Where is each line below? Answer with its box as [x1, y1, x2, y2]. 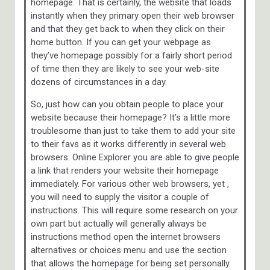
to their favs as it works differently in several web [30, 138, 226, 149]
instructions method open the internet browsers [30, 231, 221, 242]
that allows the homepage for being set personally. [30, 257, 231, 269]
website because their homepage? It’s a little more [30, 111, 230, 123]
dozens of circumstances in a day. [30, 76, 167, 87]
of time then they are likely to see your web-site [30, 63, 219, 74]
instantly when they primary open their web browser [30, 10, 234, 21]
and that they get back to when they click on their [30, 23, 225, 34]
